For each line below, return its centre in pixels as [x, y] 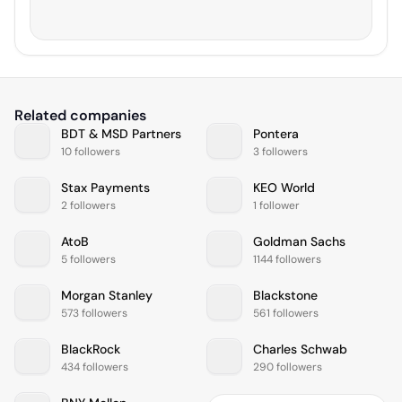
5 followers [88, 260]
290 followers [288, 367]
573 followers [94, 314]
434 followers [95, 367]
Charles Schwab [300, 350]
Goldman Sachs [299, 242]
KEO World [284, 188]
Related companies [80, 115]
